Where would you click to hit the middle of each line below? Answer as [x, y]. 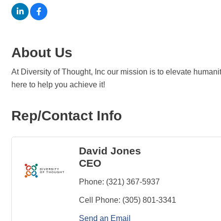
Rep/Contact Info [67, 116]
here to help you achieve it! [58, 85]
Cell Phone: [100, 200]
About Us [42, 53]
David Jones [110, 151]
